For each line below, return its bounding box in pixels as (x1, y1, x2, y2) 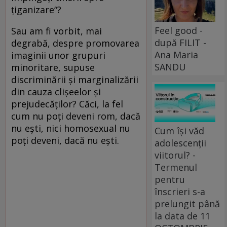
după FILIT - (155, 36, 207, 49)
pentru (155, 173, 185, 185)
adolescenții (155, 136, 207, 149)
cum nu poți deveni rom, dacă (11, 110, 140, 123)
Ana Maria (155, 48, 199, 61)
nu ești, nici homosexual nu (11, 122, 130, 135)
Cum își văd (155, 124, 205, 137)
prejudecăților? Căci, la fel (11, 98, 123, 110)
